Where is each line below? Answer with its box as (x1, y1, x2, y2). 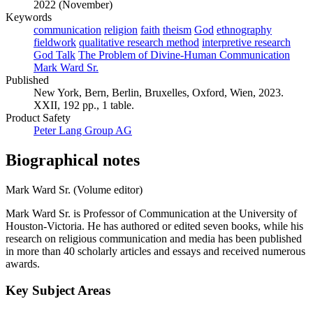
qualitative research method (79, 36, 199, 48)
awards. (6, 257, 40, 270)
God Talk (34, 48, 75, 61)
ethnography (217, 23, 272, 36)
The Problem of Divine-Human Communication (78, 48, 290, 61)
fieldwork (34, 36, 76, 48)
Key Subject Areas (6, 283, 110, 298)
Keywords (6, 10, 52, 23)
